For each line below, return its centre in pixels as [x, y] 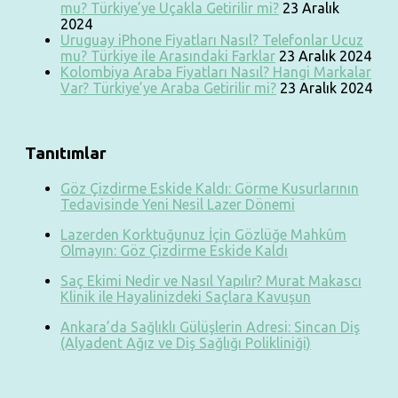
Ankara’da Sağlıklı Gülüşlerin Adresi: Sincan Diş [210, 327]
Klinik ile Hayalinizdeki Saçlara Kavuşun [186, 297]
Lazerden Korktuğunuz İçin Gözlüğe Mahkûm [203, 235]
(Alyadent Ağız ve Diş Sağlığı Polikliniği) [186, 343]
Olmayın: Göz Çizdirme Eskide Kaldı [174, 251]
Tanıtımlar [66, 154]
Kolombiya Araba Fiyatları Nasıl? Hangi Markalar [216, 72]
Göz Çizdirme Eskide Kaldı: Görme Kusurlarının [210, 189]
